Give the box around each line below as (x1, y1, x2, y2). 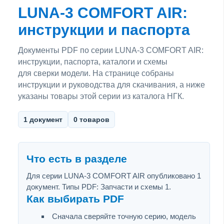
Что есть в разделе (26, 152, 127, 165)
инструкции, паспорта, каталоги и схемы (18, 57, 167, 66)
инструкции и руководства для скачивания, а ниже (18, 80, 205, 89)
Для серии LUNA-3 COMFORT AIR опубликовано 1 (26, 171, 201, 180)
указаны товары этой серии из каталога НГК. (18, 91, 184, 100)
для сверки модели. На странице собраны (18, 68, 174, 77)
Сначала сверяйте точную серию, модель (52, 211, 196, 220)
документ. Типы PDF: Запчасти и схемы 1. (26, 182, 171, 191)
